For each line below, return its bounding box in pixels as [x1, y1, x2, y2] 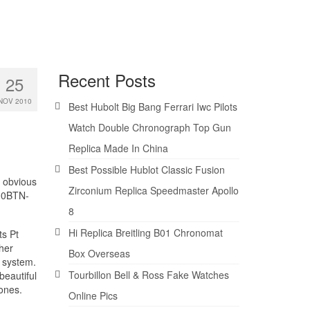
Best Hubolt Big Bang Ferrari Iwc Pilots [68, 100, 237, 113]
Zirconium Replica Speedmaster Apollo [68, 183, 239, 197]
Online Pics [68, 289, 118, 302]
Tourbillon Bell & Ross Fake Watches [68, 268, 229, 282]
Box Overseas [68, 246, 130, 260]
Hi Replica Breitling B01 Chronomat [68, 226, 223, 239]
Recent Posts [57, 68, 156, 92]
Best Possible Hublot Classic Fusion [68, 163, 225, 176]
